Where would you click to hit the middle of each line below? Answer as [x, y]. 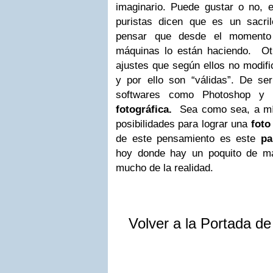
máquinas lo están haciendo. [189, 51]
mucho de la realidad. [165, 168]
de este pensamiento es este [188, 139]
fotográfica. [146, 109]
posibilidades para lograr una [183, 124]
